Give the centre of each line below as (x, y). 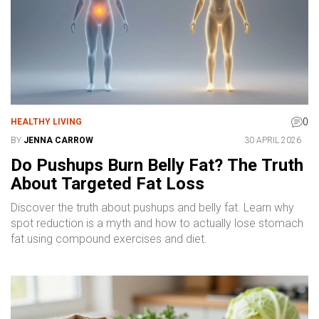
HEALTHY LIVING (46, 121)
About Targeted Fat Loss (108, 183)
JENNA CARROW (58, 140)
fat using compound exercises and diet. (109, 239)
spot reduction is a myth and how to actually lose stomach (157, 223)
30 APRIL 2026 (273, 140)
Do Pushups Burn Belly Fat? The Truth (157, 165)
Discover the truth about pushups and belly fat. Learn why (152, 207)
